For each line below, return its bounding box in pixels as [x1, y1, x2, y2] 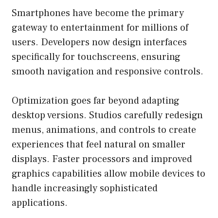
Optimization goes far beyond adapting [12, 94, 180, 108]
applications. [12, 197, 68, 210]
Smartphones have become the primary [12, 7, 184, 20]
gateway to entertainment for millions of [12, 21, 188, 35]
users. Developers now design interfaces [12, 36, 187, 49]
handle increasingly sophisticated [12, 182, 158, 195]
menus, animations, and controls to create [12, 124, 196, 137]
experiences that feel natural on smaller [12, 138, 185, 151]
